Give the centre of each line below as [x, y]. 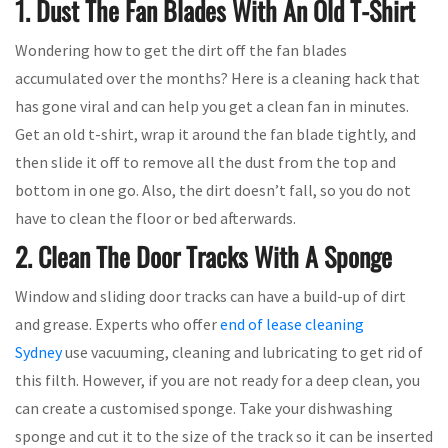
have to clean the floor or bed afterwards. [155, 217]
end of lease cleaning [292, 323]
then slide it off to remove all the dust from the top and [205, 161]
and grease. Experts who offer [117, 323]
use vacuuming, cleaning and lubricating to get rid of [242, 351]
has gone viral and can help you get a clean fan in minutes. [212, 105]
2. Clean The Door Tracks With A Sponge [203, 256]
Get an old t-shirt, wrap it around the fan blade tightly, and [215, 133]
